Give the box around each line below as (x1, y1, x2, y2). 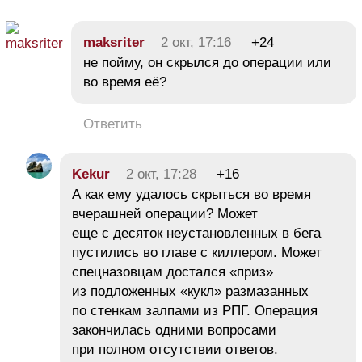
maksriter (83, 35, 145, 51)
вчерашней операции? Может (72, 206, 258, 222)
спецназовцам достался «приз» (72, 264, 273, 280)
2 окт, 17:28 (126, 166, 196, 183)
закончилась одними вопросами (72, 322, 276, 339)
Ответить (83, 116, 142, 133)
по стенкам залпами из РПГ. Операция (72, 303, 318, 319)
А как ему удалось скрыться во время (72, 187, 311, 203)
